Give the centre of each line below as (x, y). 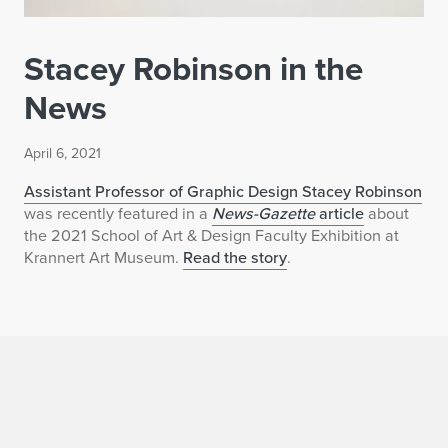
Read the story (235, 257)
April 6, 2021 (62, 154)
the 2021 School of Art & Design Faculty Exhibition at (211, 235)
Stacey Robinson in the (193, 69)
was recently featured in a (118, 213)
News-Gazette (263, 213)
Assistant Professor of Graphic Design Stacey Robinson (223, 191)
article (339, 213)
